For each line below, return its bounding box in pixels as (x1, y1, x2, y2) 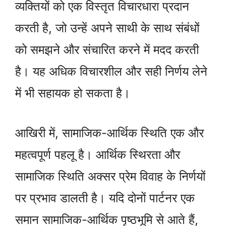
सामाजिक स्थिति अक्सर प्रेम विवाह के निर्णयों (15, 169, 205, 184)
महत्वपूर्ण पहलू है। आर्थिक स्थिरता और (15, 147, 180, 162)
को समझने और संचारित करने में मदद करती (15, 42, 199, 58)
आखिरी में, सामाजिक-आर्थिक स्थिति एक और (15, 126, 204, 141)
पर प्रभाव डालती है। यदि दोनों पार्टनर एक (15, 191, 195, 206)
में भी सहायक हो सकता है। (15, 86, 130, 101)
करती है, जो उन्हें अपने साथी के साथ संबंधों (15, 21, 199, 36)
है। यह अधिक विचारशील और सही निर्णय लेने (15, 64, 207, 79)
